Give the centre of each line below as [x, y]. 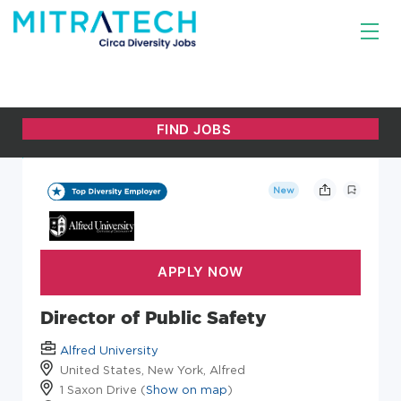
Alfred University [109, 350]
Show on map [187, 389]
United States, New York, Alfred [153, 369]
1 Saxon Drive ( [103, 389]
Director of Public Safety [154, 317]
